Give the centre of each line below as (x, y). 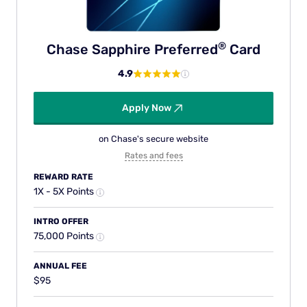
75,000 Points (65, 236)
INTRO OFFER (61, 222)
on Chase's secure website (153, 139)
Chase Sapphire (100, 50)
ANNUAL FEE (60, 266)
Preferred (186, 50)
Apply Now (147, 108)
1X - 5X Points (65, 192)
